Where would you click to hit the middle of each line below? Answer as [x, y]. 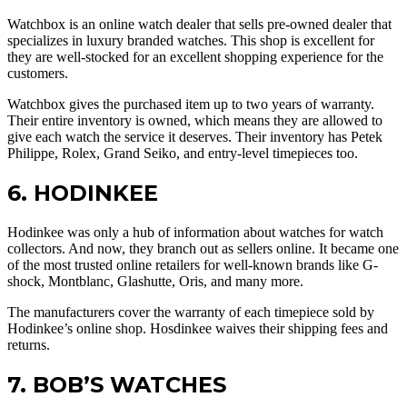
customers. [38, 74]
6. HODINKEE [83, 194]
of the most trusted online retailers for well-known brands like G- [193, 265]
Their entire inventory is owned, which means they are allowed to [195, 121]
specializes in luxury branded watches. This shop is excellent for [191, 41]
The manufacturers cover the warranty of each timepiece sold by [191, 313]
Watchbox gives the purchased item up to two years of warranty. [191, 104]
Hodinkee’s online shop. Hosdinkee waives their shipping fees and [198, 329]
